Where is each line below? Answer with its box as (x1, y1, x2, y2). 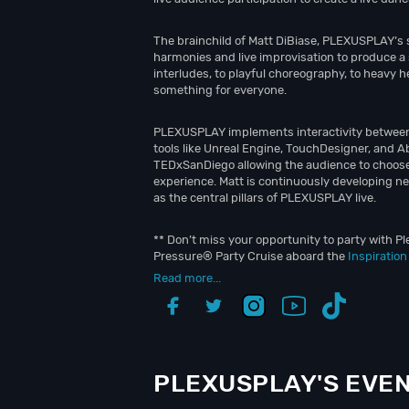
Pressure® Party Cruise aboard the (153, 249, 348, 263)
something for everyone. (153, 83, 287, 97)
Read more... (153, 271, 221, 285)
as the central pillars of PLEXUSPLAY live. (153, 191, 376, 204)
